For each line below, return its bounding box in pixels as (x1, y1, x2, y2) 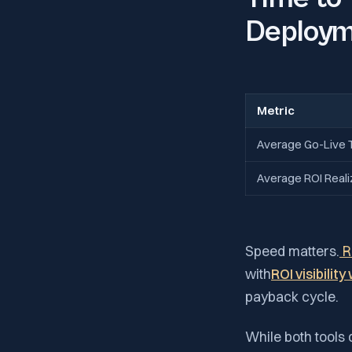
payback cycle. (245, 288, 339, 305)
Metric (257, 102, 295, 118)
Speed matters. (245, 242, 339, 259)
